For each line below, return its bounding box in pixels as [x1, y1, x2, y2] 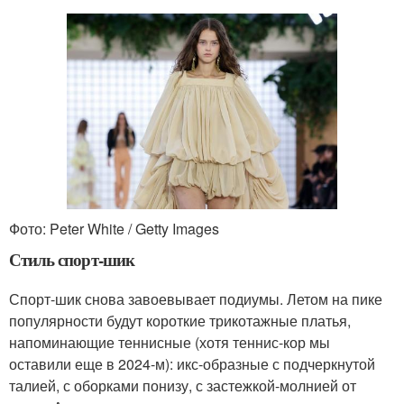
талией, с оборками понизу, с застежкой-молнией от [9, 375, 356, 397]
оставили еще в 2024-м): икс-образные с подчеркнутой [9, 353, 375, 375]
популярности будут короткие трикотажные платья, [9, 310, 351, 332]
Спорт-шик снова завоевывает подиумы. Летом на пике [9, 289, 382, 310]
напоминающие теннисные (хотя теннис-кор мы [9, 332, 330, 353]
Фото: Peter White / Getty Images [9, 218, 219, 240]
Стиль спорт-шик [9, 247, 134, 272]
